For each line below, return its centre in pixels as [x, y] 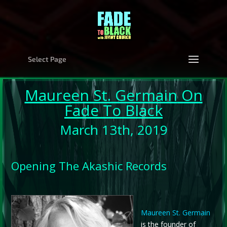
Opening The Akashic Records [89, 165]
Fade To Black [113, 110]
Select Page [47, 59]
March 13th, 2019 [113, 129]
